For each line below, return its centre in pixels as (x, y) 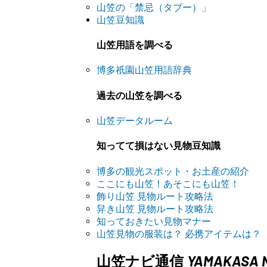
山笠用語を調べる (135, 45)
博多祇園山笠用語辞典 (144, 70)
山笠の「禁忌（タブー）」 (154, 7)
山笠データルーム (135, 120)
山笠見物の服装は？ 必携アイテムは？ (179, 234)
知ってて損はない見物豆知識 (159, 146)
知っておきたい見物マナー (154, 221)
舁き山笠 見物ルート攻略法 (155, 209)
